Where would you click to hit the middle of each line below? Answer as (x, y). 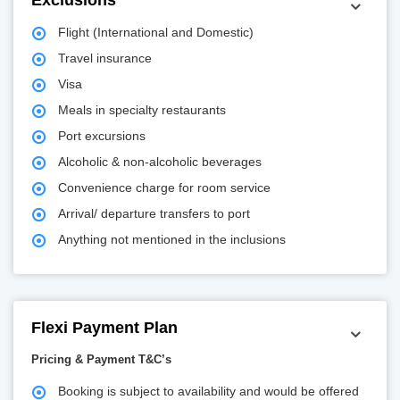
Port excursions (102, 136)
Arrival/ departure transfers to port (154, 214)
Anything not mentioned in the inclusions (172, 240)
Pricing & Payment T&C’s (101, 360)
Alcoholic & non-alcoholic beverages (160, 162)
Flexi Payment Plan (104, 328)
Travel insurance (105, 58)
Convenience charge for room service (164, 188)
